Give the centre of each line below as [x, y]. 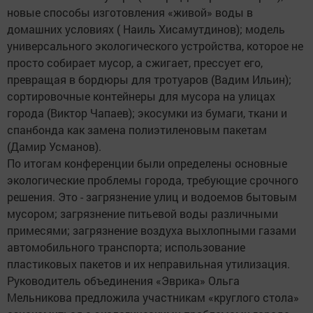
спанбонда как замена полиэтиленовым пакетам [137, 130]
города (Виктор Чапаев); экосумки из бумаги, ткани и [147, 113]
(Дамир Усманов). [54, 147]
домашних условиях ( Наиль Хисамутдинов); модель [146, 29]
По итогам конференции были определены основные [147, 163]
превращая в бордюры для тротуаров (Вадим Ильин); [149, 80]
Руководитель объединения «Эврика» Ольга [123, 281]
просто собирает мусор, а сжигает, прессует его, [135, 63]
